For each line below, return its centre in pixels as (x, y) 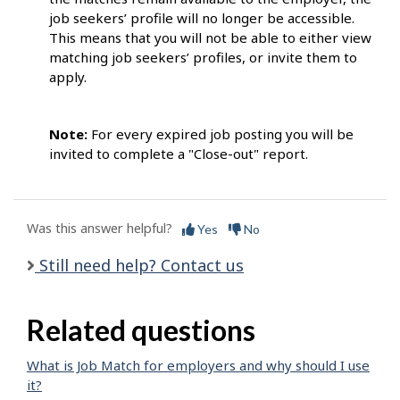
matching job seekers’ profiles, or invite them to (203, 58)
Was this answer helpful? (100, 229)
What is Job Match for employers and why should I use (198, 366)
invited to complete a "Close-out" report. (180, 154)
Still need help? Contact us (139, 265)
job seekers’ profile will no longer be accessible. (202, 18)
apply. (68, 77)
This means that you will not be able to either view (210, 38)
